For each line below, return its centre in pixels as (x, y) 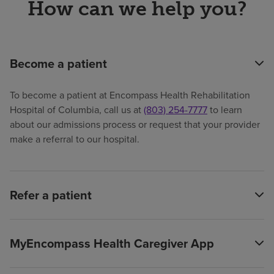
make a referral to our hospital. (75, 139)
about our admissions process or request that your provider (135, 124)
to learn (225, 109)
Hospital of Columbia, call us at (77, 109)
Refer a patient (51, 194)
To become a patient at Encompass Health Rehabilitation (130, 94)
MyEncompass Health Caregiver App (112, 243)
